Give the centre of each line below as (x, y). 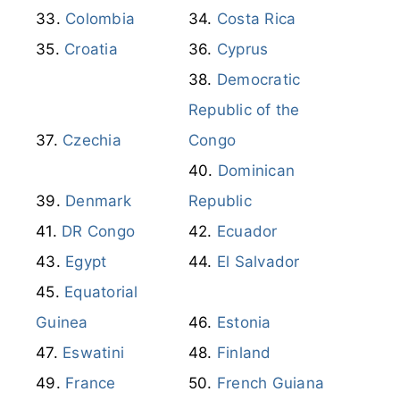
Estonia (244, 322)
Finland (244, 352)
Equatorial (101, 292)
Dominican (256, 170)
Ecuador (247, 231)
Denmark (98, 200)
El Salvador (258, 261)
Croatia (91, 49)
